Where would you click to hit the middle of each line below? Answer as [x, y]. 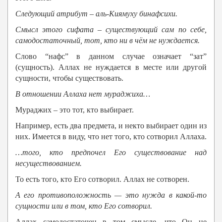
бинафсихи [156, 14]
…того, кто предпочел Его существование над [111, 153]
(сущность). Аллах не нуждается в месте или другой [111, 67]
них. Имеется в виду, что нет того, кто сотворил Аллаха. [111, 137]
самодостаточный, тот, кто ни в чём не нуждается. [108, 41]
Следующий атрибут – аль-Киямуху [76, 14]
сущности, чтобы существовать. [69, 78]
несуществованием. [49, 164]
